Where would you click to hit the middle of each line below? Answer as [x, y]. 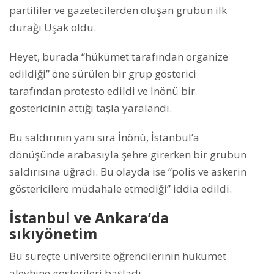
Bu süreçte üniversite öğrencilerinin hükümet [118, 256]
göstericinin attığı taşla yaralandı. [91, 108]
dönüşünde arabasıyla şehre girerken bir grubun [128, 155]
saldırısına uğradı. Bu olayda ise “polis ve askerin [128, 172]
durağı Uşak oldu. [53, 28]
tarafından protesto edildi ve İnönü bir [102, 91]
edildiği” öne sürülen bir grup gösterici [103, 74]
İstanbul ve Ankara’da [89, 218]
